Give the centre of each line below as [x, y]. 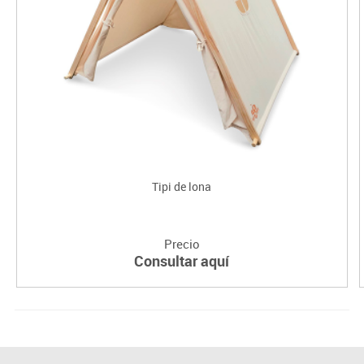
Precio [182, 243]
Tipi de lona [182, 186]
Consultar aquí [182, 260]
